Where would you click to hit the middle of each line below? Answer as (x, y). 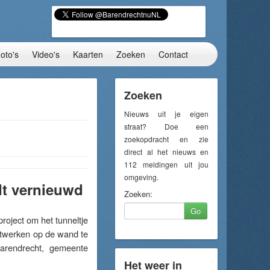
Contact (173, 54)
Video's (46, 54)
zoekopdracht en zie (166, 139)
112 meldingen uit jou (166, 164)
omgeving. (141, 177)
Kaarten (88, 54)
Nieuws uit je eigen (166, 114)
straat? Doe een (166, 126)
